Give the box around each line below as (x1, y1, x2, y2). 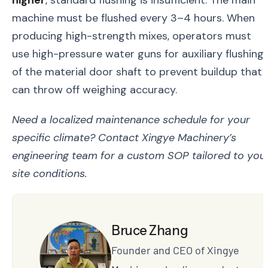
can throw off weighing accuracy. (12, 83, 177, 98)
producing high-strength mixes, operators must (12, 29, 251, 44)
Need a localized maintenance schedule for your (12, 112, 250, 127)
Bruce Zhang (111, 222, 188, 239)
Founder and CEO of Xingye (111, 243, 239, 257)
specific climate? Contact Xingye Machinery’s (12, 130, 236, 145)
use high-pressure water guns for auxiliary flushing (12, 47, 264, 62)
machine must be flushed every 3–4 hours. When (12, 11, 255, 26)
